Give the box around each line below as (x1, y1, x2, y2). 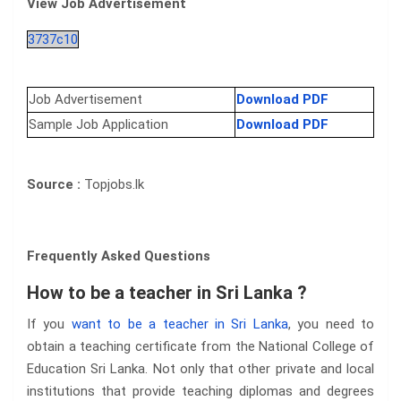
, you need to (287, 316, 375, 333)
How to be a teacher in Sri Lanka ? (27, 282, 307, 304)
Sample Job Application (29, 116, 168, 133)
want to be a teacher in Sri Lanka (71, 316, 288, 333)
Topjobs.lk (84, 176, 144, 193)
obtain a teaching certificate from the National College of (27, 338, 374, 355)
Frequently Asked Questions (27, 248, 210, 265)
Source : (27, 176, 84, 193)
